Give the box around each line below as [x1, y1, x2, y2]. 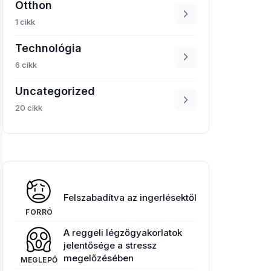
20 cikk [15, 103, 42, 113]
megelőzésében [64, 252, 134, 264]
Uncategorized [15, 85, 95, 97]
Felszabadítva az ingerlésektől [64, 191, 197, 203]
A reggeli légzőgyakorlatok [64, 226, 182, 238]
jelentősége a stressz [64, 239, 157, 251]
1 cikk [15, 17, 35, 27]
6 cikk [15, 60, 37, 70]
